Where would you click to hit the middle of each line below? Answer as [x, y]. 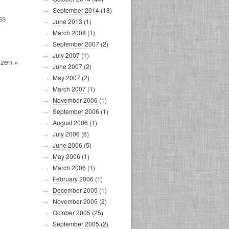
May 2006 [66, 156]
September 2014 [76, 10]
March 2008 [69, 32]
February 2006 [73, 179]
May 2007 [66, 77]
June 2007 [67, 66]
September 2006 [76, 111]
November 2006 [75, 100]
